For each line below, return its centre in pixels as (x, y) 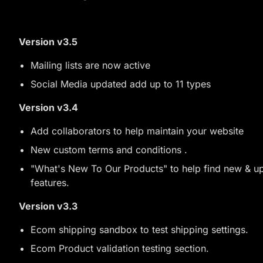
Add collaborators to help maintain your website (140, 131)
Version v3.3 (48, 206)
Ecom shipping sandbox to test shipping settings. (139, 230)
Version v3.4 (48, 107)
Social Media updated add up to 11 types (122, 84)
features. (50, 183)
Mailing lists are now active (90, 65)
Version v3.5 (48, 42)
